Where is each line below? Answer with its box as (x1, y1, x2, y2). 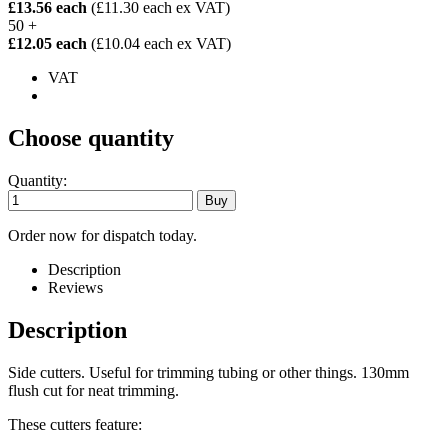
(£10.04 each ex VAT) (91, 35, 231, 53)
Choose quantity (8, 125, 174, 152)
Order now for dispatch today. (8, 227, 197, 245)
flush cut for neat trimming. (8, 381, 179, 399)
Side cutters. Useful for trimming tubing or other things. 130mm (8, 363, 409, 381)
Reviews (48, 279, 103, 297)
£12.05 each (8, 35, 91, 53)
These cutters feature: (8, 415, 142, 433)
